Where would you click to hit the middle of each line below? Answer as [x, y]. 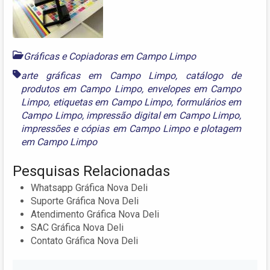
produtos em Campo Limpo [81, 89]
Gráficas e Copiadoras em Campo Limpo [110, 57]
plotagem [221, 129]
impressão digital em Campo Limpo [163, 116]
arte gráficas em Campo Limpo [99, 76]
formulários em [209, 102]
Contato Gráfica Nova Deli [84, 241]
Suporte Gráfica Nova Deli [85, 201]
